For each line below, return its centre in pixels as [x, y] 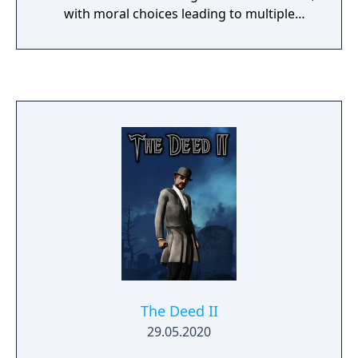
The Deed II [179, 311]
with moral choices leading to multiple [179, 14]
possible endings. [179, 33]
